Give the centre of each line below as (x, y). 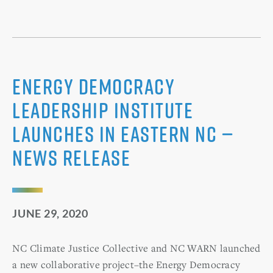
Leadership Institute (103, 110)
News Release (71, 157)
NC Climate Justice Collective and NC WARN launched (136, 248)
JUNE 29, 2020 (50, 213)
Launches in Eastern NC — (123, 133)
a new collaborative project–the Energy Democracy (126, 264)
